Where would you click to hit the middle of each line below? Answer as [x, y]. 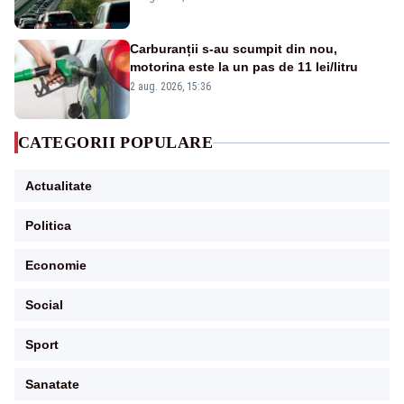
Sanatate [52, 385]
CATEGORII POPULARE [116, 143]
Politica [48, 226]
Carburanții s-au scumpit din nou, [234, 49]
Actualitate [59, 186]
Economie [56, 266]
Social [44, 305]
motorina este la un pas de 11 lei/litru [244, 67]
